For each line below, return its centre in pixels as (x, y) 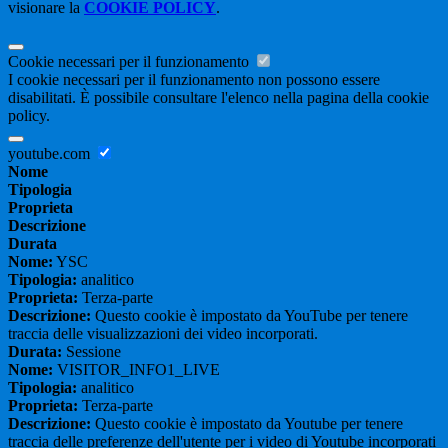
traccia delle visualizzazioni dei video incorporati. (163, 334)
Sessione (91, 352)
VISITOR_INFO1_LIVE (136, 370)
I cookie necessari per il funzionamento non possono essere (194, 80)
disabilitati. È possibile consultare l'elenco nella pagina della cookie (218, 98)
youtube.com (51, 154)
